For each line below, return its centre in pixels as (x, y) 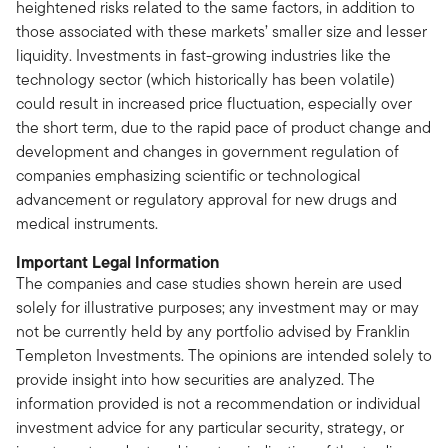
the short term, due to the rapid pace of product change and (223, 128)
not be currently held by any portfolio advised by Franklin (213, 332)
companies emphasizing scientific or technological (188, 176)
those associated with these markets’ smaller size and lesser (221, 32)
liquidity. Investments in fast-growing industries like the (203, 56)
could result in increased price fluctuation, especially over (214, 104)
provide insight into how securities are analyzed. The (195, 380)
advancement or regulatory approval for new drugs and (206, 200)
